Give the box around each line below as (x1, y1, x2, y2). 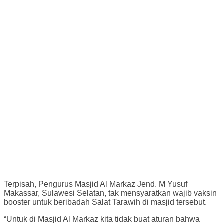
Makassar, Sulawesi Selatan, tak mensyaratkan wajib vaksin (4, 188, 217, 197)
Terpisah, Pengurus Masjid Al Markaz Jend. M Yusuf (4, 179, 187, 188)
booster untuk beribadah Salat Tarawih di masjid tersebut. (4, 197, 207, 206)
